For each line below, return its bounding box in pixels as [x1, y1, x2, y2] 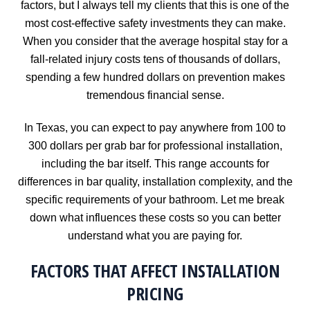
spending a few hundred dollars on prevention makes [25, 71, 285, 84]
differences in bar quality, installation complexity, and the [17, 176, 293, 188]
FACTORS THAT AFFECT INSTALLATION [30, 258, 280, 283]
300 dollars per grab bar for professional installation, [28, 140, 282, 152]
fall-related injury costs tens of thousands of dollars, [30, 53, 280, 66]
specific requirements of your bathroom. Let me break [26, 194, 284, 206]
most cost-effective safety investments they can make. [24, 17, 286, 30]
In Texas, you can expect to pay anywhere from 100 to [24, 122, 286, 134]
